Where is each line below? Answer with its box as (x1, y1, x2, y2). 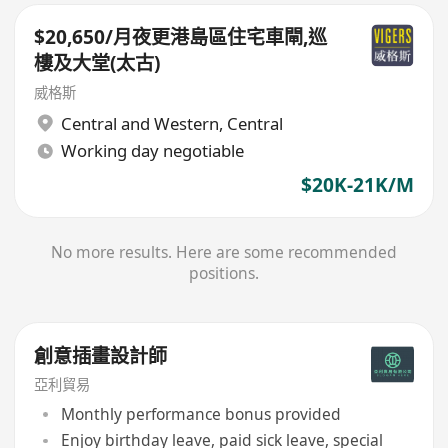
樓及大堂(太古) (34, 50, 161, 77)
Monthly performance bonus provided (60, 402, 341, 425)
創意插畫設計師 (34, 342, 168, 369)
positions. (189, 262, 259, 285)
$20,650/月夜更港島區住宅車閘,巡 (34, 24, 328, 51)
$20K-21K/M (300, 172, 414, 199)
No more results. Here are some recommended (51, 241, 397, 264)
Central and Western (60, 111, 219, 135)
